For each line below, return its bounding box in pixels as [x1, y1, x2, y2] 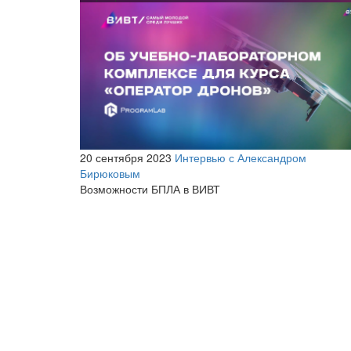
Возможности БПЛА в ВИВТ [80, 180, 220, 197]
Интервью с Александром [175, 149, 306, 165]
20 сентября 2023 [80, 149, 172, 165]
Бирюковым [80, 165, 140, 181]
